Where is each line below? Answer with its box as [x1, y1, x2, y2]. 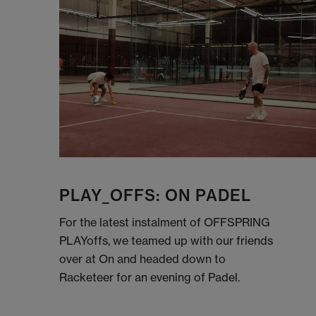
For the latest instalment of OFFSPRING [59, 214, 271, 229]
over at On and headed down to [59, 251, 226, 266]
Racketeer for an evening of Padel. [59, 269, 241, 284]
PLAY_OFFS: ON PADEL [59, 185, 252, 205]
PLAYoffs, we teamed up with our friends [59, 233, 274, 248]
